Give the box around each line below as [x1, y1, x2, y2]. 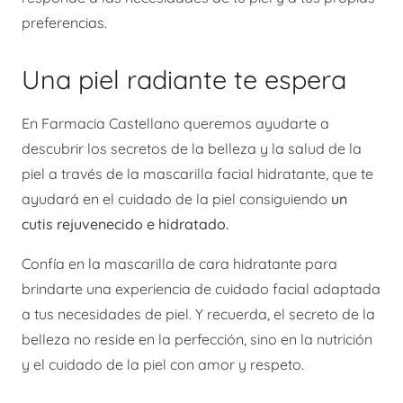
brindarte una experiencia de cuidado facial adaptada [22, 279, 381, 298]
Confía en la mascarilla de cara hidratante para [22, 254, 337, 273]
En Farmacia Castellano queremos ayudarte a [22, 113, 329, 132]
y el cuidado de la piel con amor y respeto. [22, 354, 304, 373]
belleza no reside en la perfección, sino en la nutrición [22, 329, 372, 348]
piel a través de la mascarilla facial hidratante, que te [22, 164, 373, 183]
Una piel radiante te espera [22, 63, 346, 96]
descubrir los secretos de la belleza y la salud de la [22, 139, 362, 157]
